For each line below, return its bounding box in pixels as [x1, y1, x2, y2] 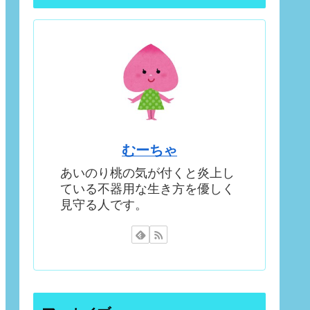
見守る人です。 [60, 197, 147, 212]
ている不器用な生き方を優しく [60, 181, 235, 196]
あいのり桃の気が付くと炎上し [60, 165, 235, 180]
